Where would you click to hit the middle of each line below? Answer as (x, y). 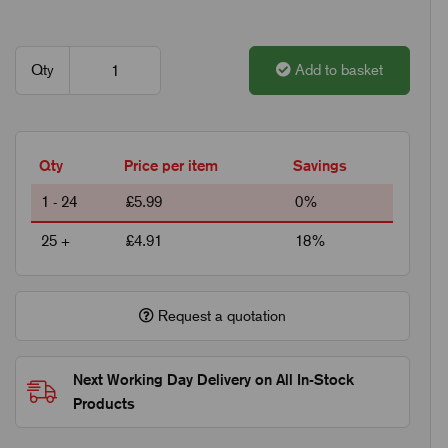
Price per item (171, 165)
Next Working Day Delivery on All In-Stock (214, 379)
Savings (320, 165)
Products (104, 403)
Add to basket (338, 69)
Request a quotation (220, 315)
